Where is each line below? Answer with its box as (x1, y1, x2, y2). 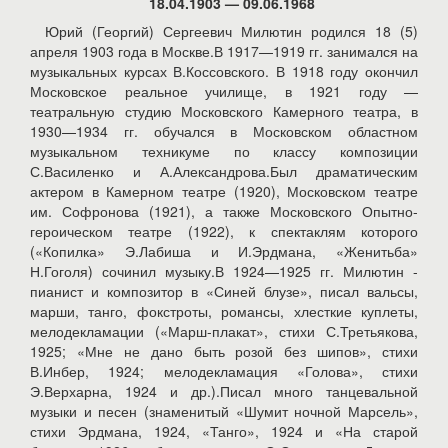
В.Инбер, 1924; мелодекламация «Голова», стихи (30, 361, 418, 381)
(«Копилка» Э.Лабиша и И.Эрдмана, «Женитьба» (30, 241, 418, 261)
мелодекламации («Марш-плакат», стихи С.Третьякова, (30, 321, 418, 341)
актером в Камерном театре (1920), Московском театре (30, 181, 418, 201)
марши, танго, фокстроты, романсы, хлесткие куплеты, (30, 301, 418, 321)
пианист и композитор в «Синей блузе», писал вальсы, (30, 281, 418, 301)
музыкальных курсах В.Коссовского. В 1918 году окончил (30, 61, 418, 81)
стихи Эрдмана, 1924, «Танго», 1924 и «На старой (30, 421, 418, 441)
